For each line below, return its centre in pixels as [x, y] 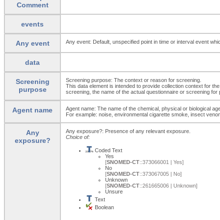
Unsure [114, 191]
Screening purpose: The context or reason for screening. [134, 80]
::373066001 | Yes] [162, 162]
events [32, 24]
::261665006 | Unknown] [168, 185]
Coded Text [108, 150]
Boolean [104, 207]
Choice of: [78, 137]
